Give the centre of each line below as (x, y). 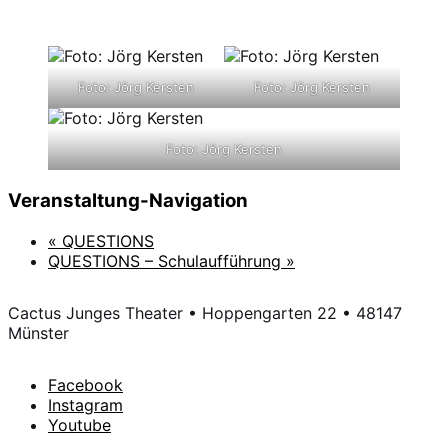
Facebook (85, 384)
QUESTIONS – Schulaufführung (167, 260)
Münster (38, 332)
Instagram (85, 404)
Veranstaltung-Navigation (128, 200)
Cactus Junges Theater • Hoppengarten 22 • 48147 (205, 312)
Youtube (79, 424)
